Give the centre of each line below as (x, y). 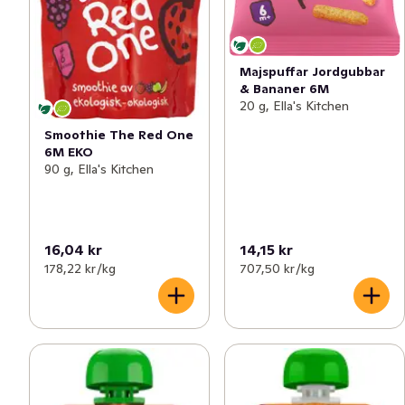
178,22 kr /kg (80, 268)
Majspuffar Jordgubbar (312, 71)
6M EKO (69, 151)
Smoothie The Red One (119, 134)
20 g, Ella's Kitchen (294, 105)
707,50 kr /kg (277, 268)
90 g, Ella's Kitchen (99, 169)
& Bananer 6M (284, 88)
